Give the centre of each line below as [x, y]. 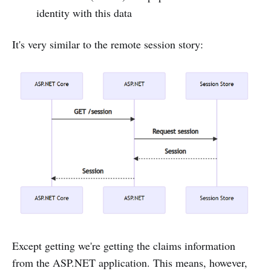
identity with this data [84, 13]
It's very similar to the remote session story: [108, 44]
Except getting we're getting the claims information [124, 246]
